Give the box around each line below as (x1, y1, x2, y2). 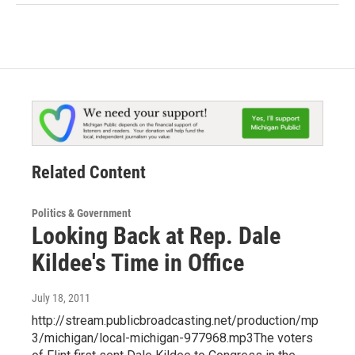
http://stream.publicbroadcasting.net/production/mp (32, 313, 319, 329)
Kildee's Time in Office (32, 249, 244, 277)
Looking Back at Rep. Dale (32, 222, 281, 250)
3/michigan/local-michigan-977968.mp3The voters (32, 330, 313, 346)
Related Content (32, 162, 146, 183)
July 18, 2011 (32, 292, 90, 305)
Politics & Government (32, 207, 131, 220)
